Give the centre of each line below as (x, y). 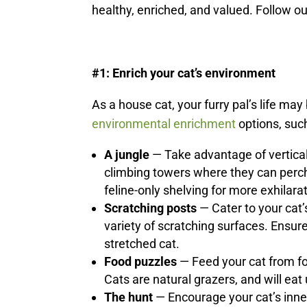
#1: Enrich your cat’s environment (184, 73)
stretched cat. (144, 244)
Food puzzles (142, 262)
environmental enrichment (164, 124)
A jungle (128, 155)
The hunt (130, 297)
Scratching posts (152, 208)
